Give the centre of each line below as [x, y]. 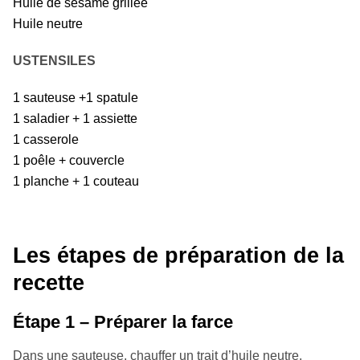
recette [49, 283]
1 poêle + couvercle [69, 161]
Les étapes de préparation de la [178, 256]
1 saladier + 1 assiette [75, 119]
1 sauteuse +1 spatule [76, 98]
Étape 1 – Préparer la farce [123, 322]
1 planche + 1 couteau [76, 182]
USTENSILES [54, 61]
